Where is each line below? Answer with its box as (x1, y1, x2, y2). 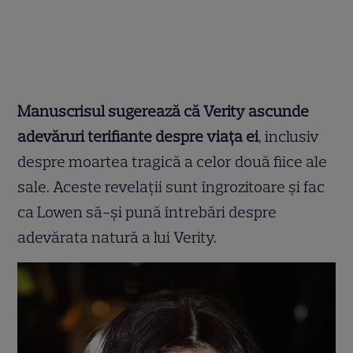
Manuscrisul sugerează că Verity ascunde (17, 101, 310, 121)
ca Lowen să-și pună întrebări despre (17, 202, 277, 221)
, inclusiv (258, 126, 320, 146)
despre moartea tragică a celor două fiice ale (17, 151, 328, 171)
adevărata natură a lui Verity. (17, 227, 221, 247)
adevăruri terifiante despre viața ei (17, 126, 259, 146)
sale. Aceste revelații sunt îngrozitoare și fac (17, 176, 325, 196)
